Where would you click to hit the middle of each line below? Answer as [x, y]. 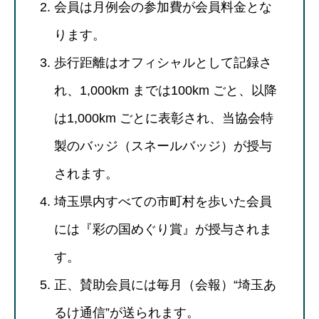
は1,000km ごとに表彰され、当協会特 [164, 118]
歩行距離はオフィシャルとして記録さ [163, 62]
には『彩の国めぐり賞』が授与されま [163, 229]
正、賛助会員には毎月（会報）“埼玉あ [165, 284]
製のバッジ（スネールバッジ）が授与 [163, 146]
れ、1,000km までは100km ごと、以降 [166, 90]
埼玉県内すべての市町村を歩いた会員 [163, 201]
